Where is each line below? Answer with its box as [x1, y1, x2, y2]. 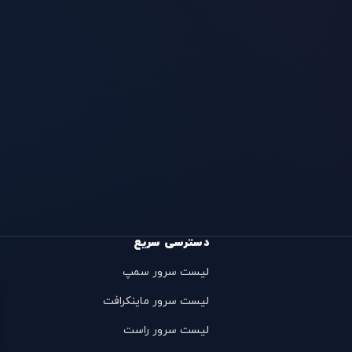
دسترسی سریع [133, 236, 209, 251]
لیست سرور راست [123, 323, 209, 339]
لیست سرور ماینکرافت [102, 294, 209, 310]
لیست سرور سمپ [122, 265, 209, 280]
